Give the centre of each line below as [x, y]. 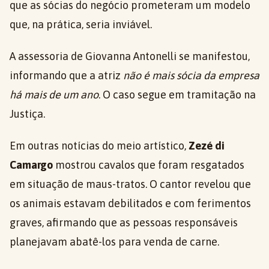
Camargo [31, 165]
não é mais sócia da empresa [191, 75]
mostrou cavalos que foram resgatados [149, 165]
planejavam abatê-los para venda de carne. [114, 242]
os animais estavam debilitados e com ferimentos [130, 203]
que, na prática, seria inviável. [81, 24]
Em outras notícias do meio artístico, [99, 146]
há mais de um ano [54, 95]
